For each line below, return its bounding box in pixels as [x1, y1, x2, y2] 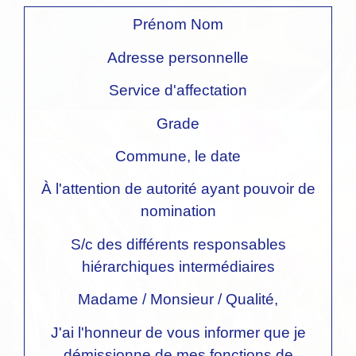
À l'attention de [41, 180, 146, 198]
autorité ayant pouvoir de [145, 180, 315, 198]
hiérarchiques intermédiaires [81, 257, 275, 275]
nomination [140, 203, 216, 220]
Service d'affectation [109, 82, 247, 99]
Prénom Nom [133, 16, 223, 33]
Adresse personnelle [107, 48, 249, 66]
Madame [78, 291, 138, 308]
